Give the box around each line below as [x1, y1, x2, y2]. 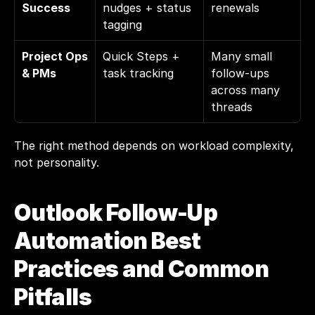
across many [211, 83, 280, 97]
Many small [211, 49, 272, 63]
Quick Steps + [103, 49, 180, 63]
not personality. [14, 155, 99, 169]
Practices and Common [14, 255, 269, 283]
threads [211, 100, 252, 114]
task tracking [103, 66, 174, 80]
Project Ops [22, 49, 88, 63]
